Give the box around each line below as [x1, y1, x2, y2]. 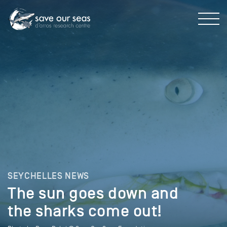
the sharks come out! [8, 201, 166, 221]
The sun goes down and [8, 183, 179, 203]
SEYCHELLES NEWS [8, 170, 90, 181]
